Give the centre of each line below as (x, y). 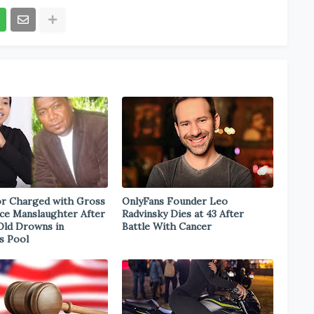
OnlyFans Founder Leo (175, 201)
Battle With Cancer (167, 226)
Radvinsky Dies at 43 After (183, 214)
